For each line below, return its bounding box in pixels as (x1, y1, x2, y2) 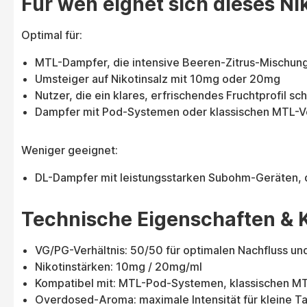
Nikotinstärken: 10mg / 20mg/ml (35, 260, 202, 274)
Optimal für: (21, 28, 82, 42)
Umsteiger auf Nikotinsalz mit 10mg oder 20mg (35, 72, 280, 86)
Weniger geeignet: (21, 143, 118, 158)
